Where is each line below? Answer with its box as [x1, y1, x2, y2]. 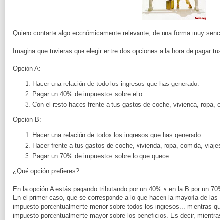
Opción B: [13, 116, 41, 124]
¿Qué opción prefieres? [13, 167, 79, 175]
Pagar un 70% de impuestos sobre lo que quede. [32, 152, 171, 160]
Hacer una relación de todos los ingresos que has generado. [32, 131, 203, 139]
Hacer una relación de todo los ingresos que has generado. [32, 80, 199, 87]
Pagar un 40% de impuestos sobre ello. [32, 90, 144, 98]
